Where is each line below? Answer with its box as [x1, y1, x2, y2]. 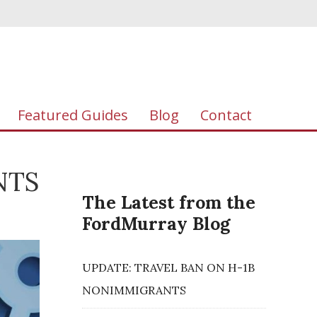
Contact [200, 105, 252, 125]
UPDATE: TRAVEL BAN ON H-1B [82, 260, 255, 275]
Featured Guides [18, 105, 128, 125]
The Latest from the [82, 191, 255, 214]
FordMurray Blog [82, 212, 230, 235]
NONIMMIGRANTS [82, 283, 186, 297]
